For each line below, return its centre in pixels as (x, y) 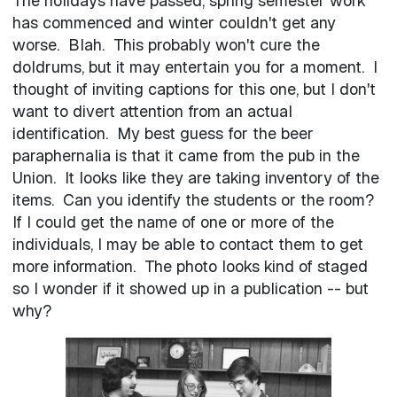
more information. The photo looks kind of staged (190, 266)
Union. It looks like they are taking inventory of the (195, 177)
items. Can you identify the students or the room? (195, 199)
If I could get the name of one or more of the (173, 222)
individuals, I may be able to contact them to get (187, 244)
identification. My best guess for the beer (163, 133)
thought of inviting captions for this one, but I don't (194, 89)
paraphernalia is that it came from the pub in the (186, 155)
